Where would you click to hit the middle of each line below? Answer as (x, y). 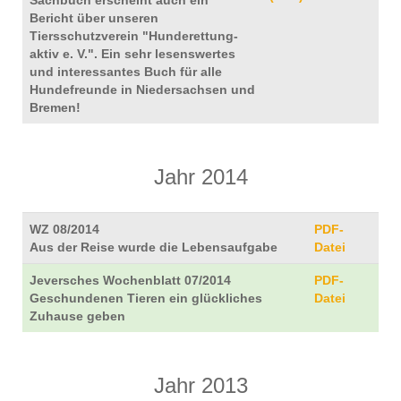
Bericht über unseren (94, 18)
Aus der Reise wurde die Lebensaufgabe (154, 247)
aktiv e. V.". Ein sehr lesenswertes (132, 54)
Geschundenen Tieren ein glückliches (146, 298)
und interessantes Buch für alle (126, 72)
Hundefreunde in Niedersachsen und (142, 90)
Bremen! (55, 107)
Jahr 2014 (200, 177)
